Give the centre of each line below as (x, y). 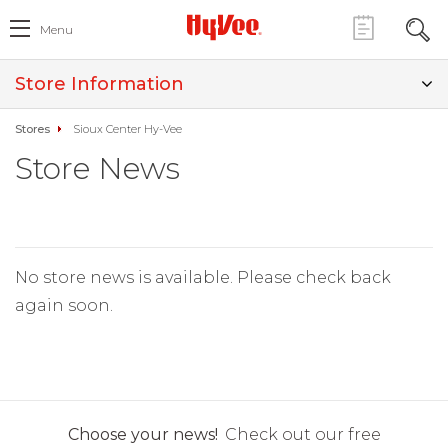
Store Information (99, 84)
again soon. (64, 305)
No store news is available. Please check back (203, 277)
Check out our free (302, 434)
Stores (32, 129)
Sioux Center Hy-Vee (127, 129)
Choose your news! (142, 434)
